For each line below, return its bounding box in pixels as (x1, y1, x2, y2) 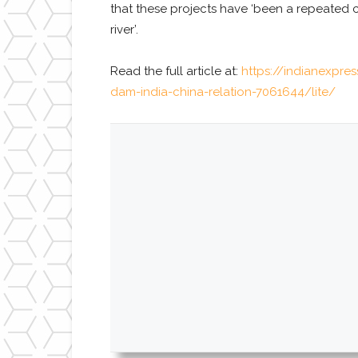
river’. (110, 22, 138, 37)
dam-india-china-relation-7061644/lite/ (110, 84, 336, 99)
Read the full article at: (110, 63, 241, 78)
